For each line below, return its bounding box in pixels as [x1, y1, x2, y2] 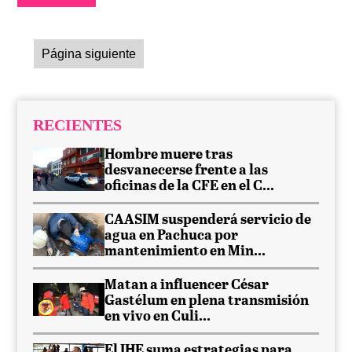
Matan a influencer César [104, 278, 269, 293]
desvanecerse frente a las [104, 163, 269, 178]
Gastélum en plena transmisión [104, 294, 310, 309]
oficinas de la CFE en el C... [104, 179, 275, 194]
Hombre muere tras [104, 148, 233, 163]
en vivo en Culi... [104, 310, 211, 324]
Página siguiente [41, 46, 136, 60]
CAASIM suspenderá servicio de [104, 213, 312, 228]
